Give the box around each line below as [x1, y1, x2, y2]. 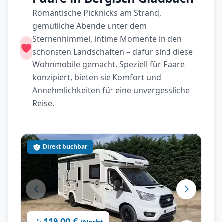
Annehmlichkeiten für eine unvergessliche [32, 85, 190, 96]
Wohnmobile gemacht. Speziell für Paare [32, 59, 185, 70]
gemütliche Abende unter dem [32, 20, 147, 31]
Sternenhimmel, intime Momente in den [32, 33, 182, 44]
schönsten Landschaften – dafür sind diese [32, 46, 193, 57]
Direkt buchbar [43, 142, 87, 151]
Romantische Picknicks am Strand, [32, 7, 161, 18]
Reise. [32, 98, 54, 109]
